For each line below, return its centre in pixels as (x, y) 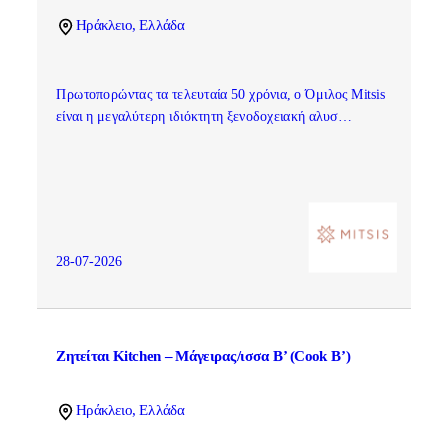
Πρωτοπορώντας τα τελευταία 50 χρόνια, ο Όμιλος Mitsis (220, 94)
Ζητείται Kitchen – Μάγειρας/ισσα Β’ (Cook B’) (202, 356)
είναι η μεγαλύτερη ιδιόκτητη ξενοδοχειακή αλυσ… (204, 117)
